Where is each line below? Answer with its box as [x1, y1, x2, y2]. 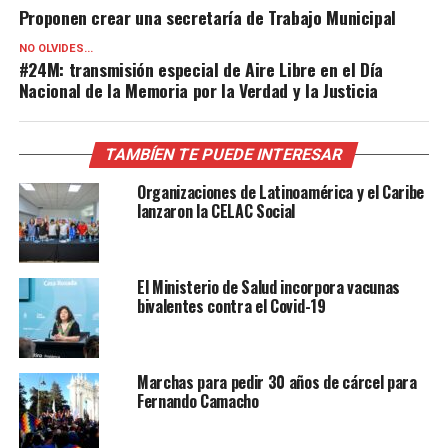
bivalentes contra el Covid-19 [136, 294, 326, 319]
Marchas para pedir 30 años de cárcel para [136, 370, 417, 395]
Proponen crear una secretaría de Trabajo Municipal [18, 4, 397, 31]
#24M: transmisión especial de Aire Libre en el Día [18, 56, 384, 83]
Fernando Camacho [136, 389, 259, 414]
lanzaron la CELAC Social [136, 199, 296, 224]
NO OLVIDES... [18, 42, 93, 56]
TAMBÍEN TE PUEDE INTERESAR [103, 145, 346, 165]
